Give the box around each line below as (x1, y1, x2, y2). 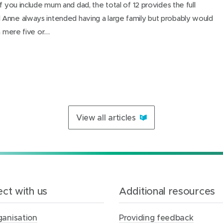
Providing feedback (119, 213, 194, 222)
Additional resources (119, 185, 215, 197)
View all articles (76, 112, 136, 122)
